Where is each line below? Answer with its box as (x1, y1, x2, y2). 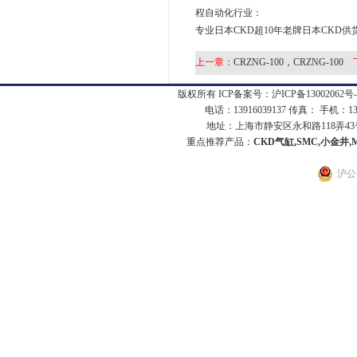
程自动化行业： (194, 7, 262, 18)
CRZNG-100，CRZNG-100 (233, 57, 343, 68)
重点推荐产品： (186, 136, 253, 147)
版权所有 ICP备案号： (178, 88, 272, 100)
